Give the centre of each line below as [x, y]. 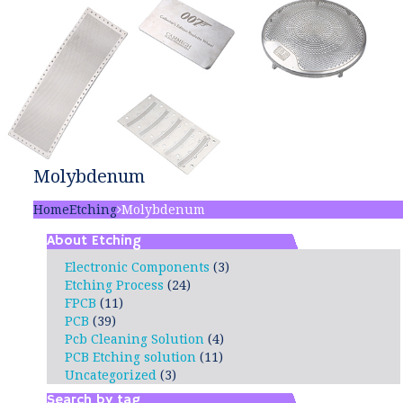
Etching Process [114, 285]
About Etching [94, 241]
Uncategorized [111, 375]
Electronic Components [137, 267]
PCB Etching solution [130, 357]
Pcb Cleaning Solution [134, 339]
